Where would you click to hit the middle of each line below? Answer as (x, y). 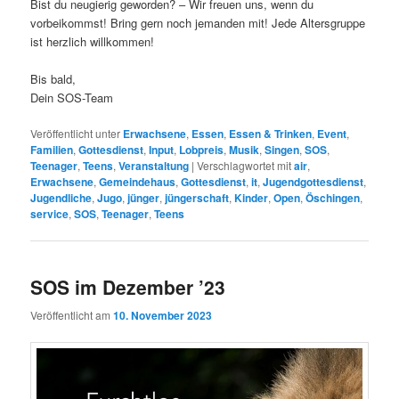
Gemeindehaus (138, 181)
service (50, 213)
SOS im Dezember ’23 (128, 287)
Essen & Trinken (271, 133)
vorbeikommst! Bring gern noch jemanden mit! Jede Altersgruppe (198, 22)
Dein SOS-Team (72, 97)
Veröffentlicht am (72, 314)
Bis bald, (53, 78)
